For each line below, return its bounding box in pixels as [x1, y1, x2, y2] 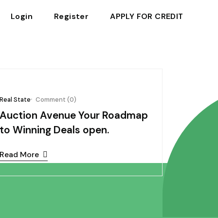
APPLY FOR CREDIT [110, 11, 183, 21]
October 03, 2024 [100, 69, 154, 77]
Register [54, 11, 89, 21]
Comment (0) [36, 95, 76, 104]
